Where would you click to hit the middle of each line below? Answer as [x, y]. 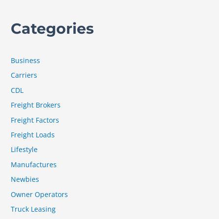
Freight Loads [33, 135]
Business [26, 61]
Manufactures [34, 164]
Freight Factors [35, 120]
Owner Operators [40, 194]
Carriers [24, 75]
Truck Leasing [33, 209]
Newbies [25, 179]
